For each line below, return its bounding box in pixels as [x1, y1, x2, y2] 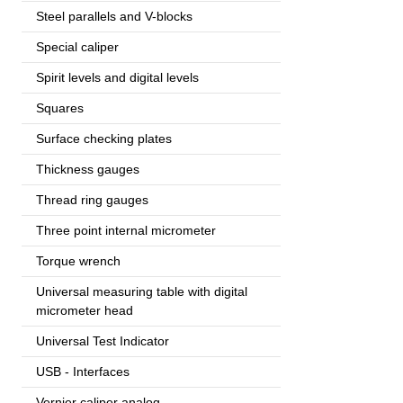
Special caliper [36, 39, 119, 54]
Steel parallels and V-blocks [36, 8, 193, 23]
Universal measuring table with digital [36, 283, 247, 299]
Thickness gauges [36, 161, 139, 176]
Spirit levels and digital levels [36, 69, 199, 85]
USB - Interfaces [36, 363, 130, 379]
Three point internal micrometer [36, 222, 216, 237]
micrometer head [36, 302, 133, 318]
